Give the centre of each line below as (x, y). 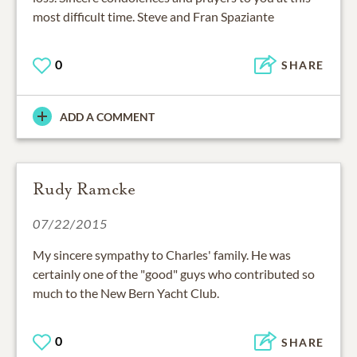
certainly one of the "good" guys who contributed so (174, 273)
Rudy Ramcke (84, 188)
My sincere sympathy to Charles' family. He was (162, 254)
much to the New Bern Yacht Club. (126, 292)
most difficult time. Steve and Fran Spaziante (153, 16)
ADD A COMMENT (107, 116)
